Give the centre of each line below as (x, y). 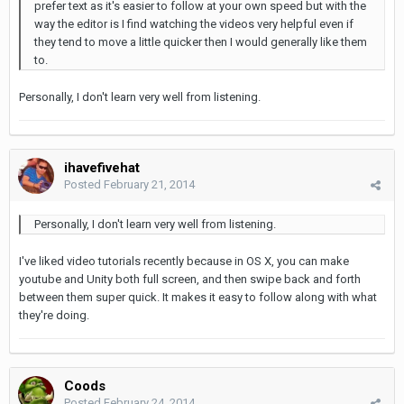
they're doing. (54, 316)
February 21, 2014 (149, 185)
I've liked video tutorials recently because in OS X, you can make (184, 262)
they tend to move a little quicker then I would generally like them (201, 42)
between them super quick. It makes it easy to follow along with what (198, 298)
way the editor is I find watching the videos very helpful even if (194, 24)
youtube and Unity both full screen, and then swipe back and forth (190, 280)
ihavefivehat (102, 168)
